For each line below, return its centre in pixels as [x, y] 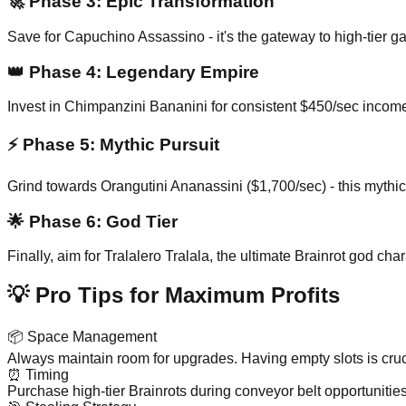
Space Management [90, 337]
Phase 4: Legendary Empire [142, 72]
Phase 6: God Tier [101, 221]
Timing [45, 375]
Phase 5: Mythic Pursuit [119, 145]
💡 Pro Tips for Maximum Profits [174, 295]
